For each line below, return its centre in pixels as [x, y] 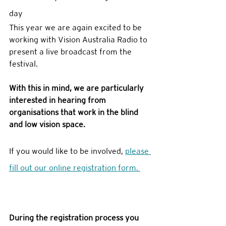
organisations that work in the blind [75, 112]
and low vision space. [48, 125]
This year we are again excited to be [76, 28]
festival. [24, 64]
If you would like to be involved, [67, 151]
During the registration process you [75, 218]
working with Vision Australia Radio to [79, 40]
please [138, 151]
